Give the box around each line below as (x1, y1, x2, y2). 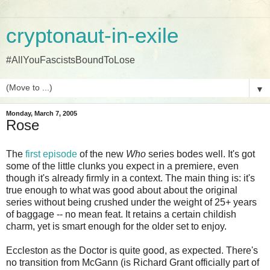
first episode (25, 148, 77, 159)
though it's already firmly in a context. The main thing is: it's (6, 172, 255, 183)
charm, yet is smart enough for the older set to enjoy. (6, 221, 227, 231)
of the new (77, 148, 126, 159)
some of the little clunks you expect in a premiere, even (6, 160, 239, 171)
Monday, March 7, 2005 (6, 110, 77, 117)
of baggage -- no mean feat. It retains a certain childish (6, 209, 236, 219)
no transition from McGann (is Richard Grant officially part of (6, 257, 259, 268)
